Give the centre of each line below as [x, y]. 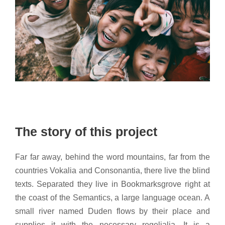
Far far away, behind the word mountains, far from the [113, 157]
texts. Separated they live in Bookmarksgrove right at [113, 184]
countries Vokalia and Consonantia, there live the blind [113, 171]
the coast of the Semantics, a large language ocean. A [113, 198]
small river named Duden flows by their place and [113, 211]
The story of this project [86, 132]
